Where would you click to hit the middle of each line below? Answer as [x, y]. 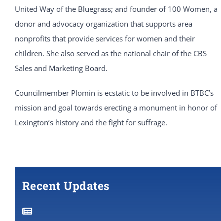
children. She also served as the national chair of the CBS [110, 54]
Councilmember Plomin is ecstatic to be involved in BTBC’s [114, 93]
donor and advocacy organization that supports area [103, 24]
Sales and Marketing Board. [61, 68]
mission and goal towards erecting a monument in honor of [116, 108]
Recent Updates [66, 186]
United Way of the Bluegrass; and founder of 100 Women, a [116, 9]
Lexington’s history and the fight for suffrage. [91, 123]
